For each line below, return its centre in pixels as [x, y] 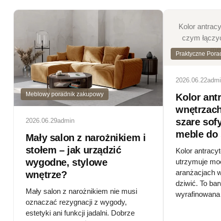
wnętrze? [46, 174]
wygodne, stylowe [66, 162]
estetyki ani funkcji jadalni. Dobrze [80, 213]
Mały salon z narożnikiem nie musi [81, 191]
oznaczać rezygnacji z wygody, [76, 202]
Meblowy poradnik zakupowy [64, 94]
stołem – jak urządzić [73, 150]
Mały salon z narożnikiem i [86, 137]
